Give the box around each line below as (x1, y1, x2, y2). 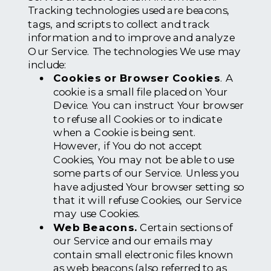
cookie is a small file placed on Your (53, 85, 228, 98)
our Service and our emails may (53, 234, 213, 247)
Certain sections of (137, 221, 233, 233)
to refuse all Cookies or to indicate (53, 112, 222, 125)
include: (28, 58, 67, 71)
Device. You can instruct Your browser (53, 99, 244, 112)
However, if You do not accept (53, 139, 203, 152)
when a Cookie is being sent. (53, 126, 197, 139)
